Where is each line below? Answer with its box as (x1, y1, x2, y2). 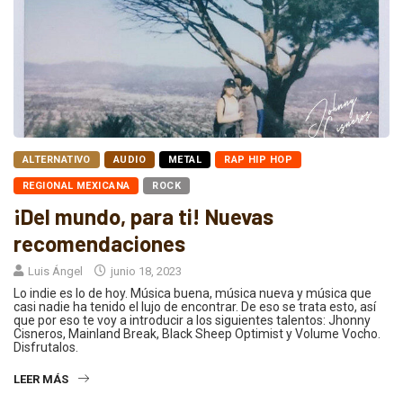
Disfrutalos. (13, 339, 78, 354)
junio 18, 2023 (108, 264, 182, 278)
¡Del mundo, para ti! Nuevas (13, 202, 273, 229)
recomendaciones (13, 229, 185, 256)
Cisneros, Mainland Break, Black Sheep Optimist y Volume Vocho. (13, 326, 381, 341)
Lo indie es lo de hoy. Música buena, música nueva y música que (13, 285, 372, 300)
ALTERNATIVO (22, 153, 91, 166)
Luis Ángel (28, 264, 83, 278)
